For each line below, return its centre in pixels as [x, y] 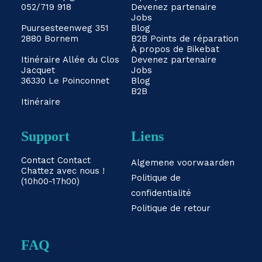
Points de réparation [194, 39]
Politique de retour [171, 208]
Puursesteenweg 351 [65, 28]
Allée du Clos [91, 60]
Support [45, 136]
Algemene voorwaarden [183, 163]
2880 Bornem [50, 39]
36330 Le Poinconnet [65, 81]
